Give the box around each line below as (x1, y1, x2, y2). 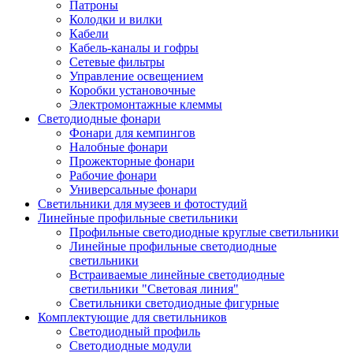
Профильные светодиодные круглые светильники (69, 225, 339, 240)
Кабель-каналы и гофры (69, 41, 199, 55)
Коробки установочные (69, 84, 195, 98)
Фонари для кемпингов (69, 126, 195, 140)
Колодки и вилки (69, 13, 162, 27)
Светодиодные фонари (38, 112, 161, 126)
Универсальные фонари (69, 183, 197, 197)
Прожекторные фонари (69, 154, 195, 169)
